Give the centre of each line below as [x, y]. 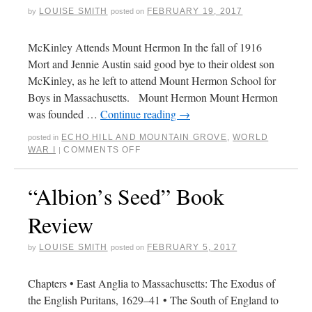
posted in [43, 137]
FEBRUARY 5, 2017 [192, 247]
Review [61, 224]
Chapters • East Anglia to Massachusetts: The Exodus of [151, 283]
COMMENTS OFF [102, 149]
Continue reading [140, 114]
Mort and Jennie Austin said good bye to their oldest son [151, 63]
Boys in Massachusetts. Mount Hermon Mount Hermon [153, 97]
